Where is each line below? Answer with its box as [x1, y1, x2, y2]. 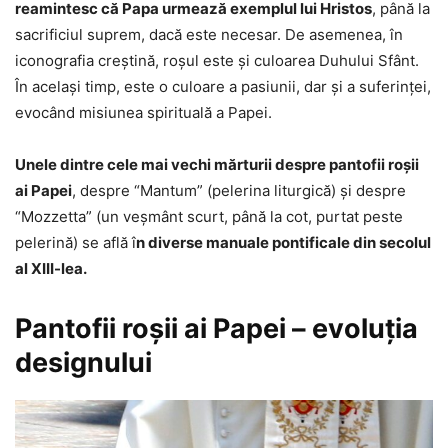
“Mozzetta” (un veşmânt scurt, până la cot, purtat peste [15, 207, 403, 227]
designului [15, 346, 152, 380]
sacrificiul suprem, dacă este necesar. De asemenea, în [15, 25, 403, 45]
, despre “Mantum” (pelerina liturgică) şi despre [72, 181, 406, 201]
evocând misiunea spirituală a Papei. [15, 103, 272, 123]
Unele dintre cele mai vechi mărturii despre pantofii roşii [15, 155, 419, 175]
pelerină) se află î [15, 233, 136, 253]
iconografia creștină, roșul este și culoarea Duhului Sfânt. [15, 51, 419, 71]
